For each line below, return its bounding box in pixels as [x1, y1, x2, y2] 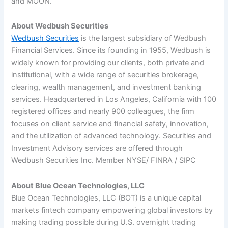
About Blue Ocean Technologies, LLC [11, 181, 145, 190]
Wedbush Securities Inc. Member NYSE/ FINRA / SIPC [11, 156, 196, 165]
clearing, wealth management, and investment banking [11, 82, 202, 92]
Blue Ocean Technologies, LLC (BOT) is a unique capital [11, 193, 202, 203]
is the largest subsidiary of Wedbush [79, 34, 207, 43]
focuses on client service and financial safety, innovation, [11, 119, 209, 129]
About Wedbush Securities [11, 21, 109, 31]
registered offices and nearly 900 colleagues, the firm [11, 107, 195, 117]
